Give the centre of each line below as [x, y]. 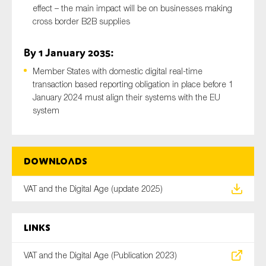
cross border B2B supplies [81, 21]
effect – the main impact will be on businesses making [132, 8]
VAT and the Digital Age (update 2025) [93, 189]
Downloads [56, 161]
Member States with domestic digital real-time [118, 71]
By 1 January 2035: [69, 53]
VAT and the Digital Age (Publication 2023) [100, 255]
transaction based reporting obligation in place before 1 [133, 84]
